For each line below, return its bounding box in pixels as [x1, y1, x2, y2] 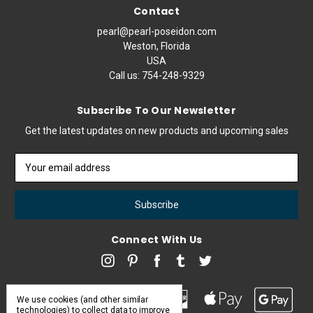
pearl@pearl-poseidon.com [96, 25, 217, 37]
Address [15, 169, 52, 181]
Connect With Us [110, 233, 203, 247]
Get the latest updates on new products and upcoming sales [24, 125, 289, 137]
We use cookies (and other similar [17, 295, 149, 305]
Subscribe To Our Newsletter [77, 103, 236, 118]
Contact [133, 3, 180, 18]
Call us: [108, 69, 142, 81]
